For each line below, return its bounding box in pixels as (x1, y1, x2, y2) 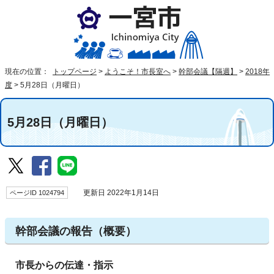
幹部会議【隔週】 (179, 67, 237, 76)
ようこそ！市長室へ (105, 67, 171, 76)
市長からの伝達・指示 (15, 259, 113, 270)
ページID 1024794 (10, 189, 64, 196)
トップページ (53, 67, 97, 76)
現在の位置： (5, 67, 51, 76)
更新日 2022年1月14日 (74, 189, 161, 196)
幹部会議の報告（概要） (15, 225, 136, 237)
